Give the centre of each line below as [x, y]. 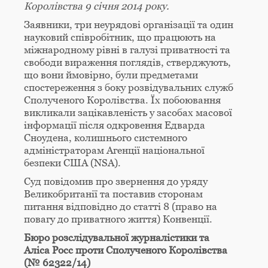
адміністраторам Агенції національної [114, 150]
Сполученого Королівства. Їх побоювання [122, 100]
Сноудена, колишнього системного [106, 138]
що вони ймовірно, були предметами [111, 75]
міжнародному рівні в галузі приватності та [127, 50]
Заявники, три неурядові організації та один [129, 25]
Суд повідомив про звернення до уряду [116, 182]
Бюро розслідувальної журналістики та [117, 238]
